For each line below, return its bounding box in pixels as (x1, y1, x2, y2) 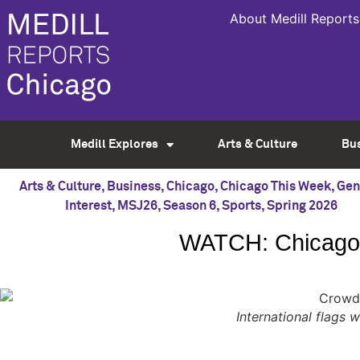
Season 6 (162, 199, 216, 212)
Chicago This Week (219, 180, 331, 193)
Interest (64, 199, 112, 212)
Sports (221, 199, 261, 212)
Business (106, 180, 161, 193)
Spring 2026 (266, 199, 337, 212)
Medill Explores (70, 138, 158, 150)
